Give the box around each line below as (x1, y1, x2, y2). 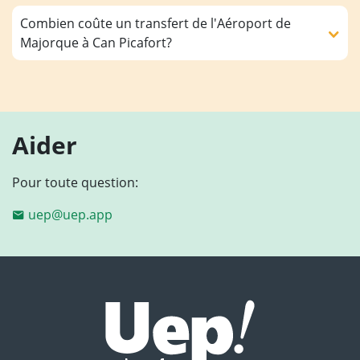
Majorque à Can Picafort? (20, 34, 172, 52)
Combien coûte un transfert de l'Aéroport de (20, 14, 291, 33)
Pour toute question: (12, 174, 138, 192)
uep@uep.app (28, 206, 112, 224)
